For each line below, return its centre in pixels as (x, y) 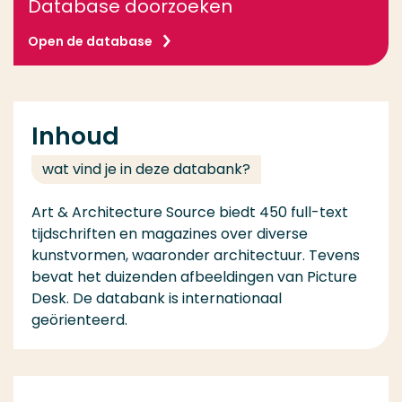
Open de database (90, 41)
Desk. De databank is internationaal (157, 298)
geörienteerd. (79, 320)
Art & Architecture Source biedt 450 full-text (190, 212)
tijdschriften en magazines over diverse (170, 234)
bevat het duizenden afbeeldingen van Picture (194, 277)
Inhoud (75, 136)
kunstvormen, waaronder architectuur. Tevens (196, 255)
